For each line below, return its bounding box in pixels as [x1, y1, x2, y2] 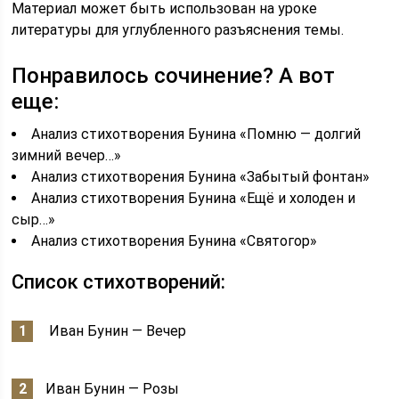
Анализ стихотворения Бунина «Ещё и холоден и [31, 190, 356, 207]
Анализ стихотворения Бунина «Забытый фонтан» [31, 168, 370, 185]
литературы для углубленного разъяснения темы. [12, 21, 345, 38]
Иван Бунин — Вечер [45, 322, 187, 339]
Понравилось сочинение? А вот [12, 63, 336, 88]
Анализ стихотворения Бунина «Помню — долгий [31, 126, 362, 142]
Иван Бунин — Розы [45, 380, 180, 397]
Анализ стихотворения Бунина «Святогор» [31, 232, 318, 249]
